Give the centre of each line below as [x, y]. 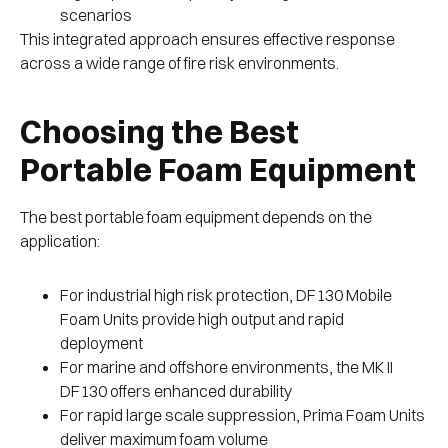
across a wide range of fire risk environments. [179, 63]
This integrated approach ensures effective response [207, 39]
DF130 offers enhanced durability [177, 391]
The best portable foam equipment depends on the [196, 217]
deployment [103, 343]
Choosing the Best [159, 132]
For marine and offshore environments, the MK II [226, 367]
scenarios [97, 15]
